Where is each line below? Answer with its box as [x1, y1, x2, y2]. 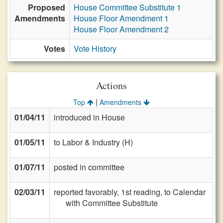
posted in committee [54, 161, 124, 173]
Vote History [74, 43, 116, 54]
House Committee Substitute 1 [74, 1, 181, 13]
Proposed [28, 1, 65, 13]
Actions [96, 79, 127, 92]
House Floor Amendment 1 [74, 12, 169, 24]
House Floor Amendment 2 [74, 23, 169, 35]
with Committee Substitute [66, 197, 158, 209]
